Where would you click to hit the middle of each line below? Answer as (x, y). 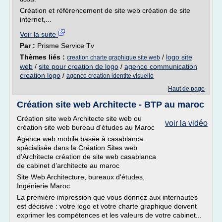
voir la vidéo (186, 123)
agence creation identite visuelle (110, 76)
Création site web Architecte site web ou (79, 118)
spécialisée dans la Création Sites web (77, 148)
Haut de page (186, 89)
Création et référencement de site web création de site (105, 10)
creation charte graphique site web (113, 57)
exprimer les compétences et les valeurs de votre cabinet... (109, 215)
